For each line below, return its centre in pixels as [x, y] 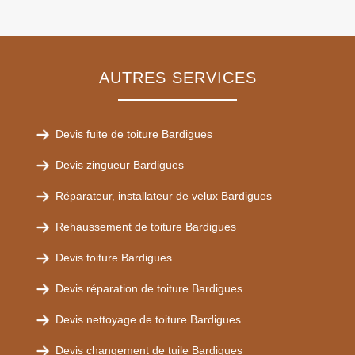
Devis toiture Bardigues [114, 258]
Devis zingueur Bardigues [120, 165]
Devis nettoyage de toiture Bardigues [148, 319]
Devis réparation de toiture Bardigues [149, 288]
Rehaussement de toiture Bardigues [146, 227]
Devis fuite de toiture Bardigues [134, 134]
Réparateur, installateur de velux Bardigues [164, 196]
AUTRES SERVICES [177, 78]
